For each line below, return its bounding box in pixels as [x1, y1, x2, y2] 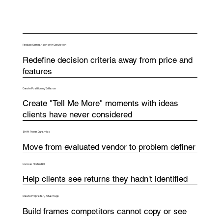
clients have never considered [22, 110, 132, 120]
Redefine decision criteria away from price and [22, 55, 192, 65]
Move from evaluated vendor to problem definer [22, 141, 195, 152]
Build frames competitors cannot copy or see [22, 206, 187, 216]
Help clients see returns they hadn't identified [22, 174, 188, 184]
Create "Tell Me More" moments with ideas [22, 98, 178, 109]
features [22, 66, 52, 76]
